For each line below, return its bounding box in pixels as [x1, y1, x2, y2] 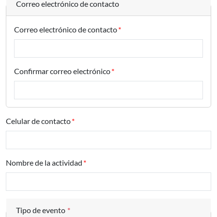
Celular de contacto [6, 116, 71, 125]
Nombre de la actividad [6, 158, 82, 167]
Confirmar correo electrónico [14, 66, 110, 76]
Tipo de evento [16, 205, 65, 215]
